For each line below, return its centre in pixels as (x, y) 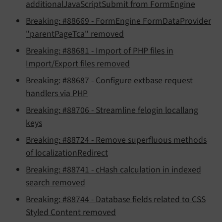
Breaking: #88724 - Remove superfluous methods (116, 140)
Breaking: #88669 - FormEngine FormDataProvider (118, 21)
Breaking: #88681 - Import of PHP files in (100, 51)
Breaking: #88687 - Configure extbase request (109, 80)
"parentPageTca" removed (75, 34)
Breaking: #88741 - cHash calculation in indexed (113, 169)
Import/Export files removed (78, 63)
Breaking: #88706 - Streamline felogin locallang (112, 110)
